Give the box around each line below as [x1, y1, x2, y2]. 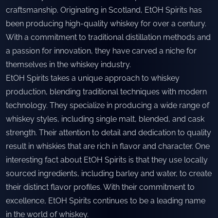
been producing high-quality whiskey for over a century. [6, 19, 206, 28]
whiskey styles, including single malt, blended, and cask [6, 114, 204, 124]
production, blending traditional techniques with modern [6, 87, 207, 96]
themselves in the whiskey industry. [6, 60, 131, 69]
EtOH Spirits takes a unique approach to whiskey [6, 73, 180, 83]
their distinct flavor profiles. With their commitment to [6, 182, 195, 192]
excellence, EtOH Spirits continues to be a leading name [6, 196, 205, 205]
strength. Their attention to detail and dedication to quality [6, 128, 211, 137]
